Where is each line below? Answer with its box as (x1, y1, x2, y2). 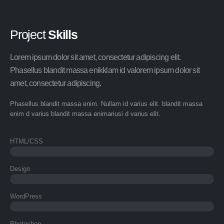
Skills (48, 27, 77, 42)
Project (10, 27, 48, 42)
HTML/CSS (10, 137, 43, 145)
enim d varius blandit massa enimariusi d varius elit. (10, 109, 160, 117)
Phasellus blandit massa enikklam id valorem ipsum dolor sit (10, 65, 200, 75)
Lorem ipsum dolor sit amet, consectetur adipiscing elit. (10, 52, 181, 62)
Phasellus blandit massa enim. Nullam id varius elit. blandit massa (10, 99, 202, 107)
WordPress (10, 192, 42, 200)
